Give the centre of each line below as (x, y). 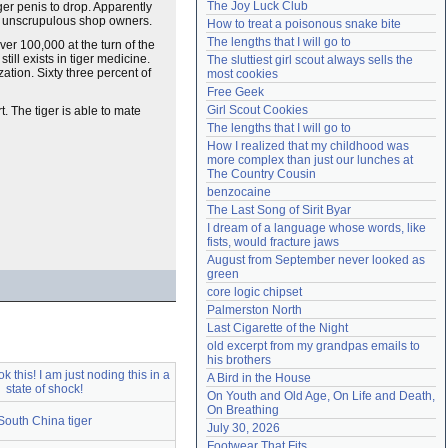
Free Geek (235, 92)
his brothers (239, 360)
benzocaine (239, 192)
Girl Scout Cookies (257, 110)
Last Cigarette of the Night (277, 328)
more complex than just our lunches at (310, 160)
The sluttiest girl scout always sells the (310, 60)
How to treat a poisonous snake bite (304, 24)
